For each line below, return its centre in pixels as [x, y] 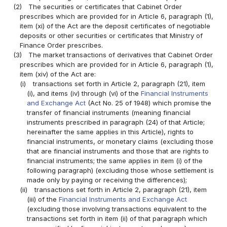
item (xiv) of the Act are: [58, 74]
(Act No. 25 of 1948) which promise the [148, 103]
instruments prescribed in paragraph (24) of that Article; [116, 122]
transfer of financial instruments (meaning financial [108, 113]
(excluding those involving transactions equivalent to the [117, 209]
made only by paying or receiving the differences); [107, 180]
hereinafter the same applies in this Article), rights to [110, 132]
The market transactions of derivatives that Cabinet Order [121, 55]
